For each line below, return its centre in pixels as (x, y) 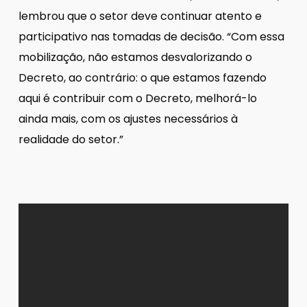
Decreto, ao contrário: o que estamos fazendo (142, 77)
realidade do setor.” (71, 139)
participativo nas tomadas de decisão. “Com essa (151, 36)
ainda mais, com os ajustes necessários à (128, 119)
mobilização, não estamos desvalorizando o (135, 57)
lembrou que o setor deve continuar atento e (140, 16)
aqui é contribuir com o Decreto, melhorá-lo (137, 98)
